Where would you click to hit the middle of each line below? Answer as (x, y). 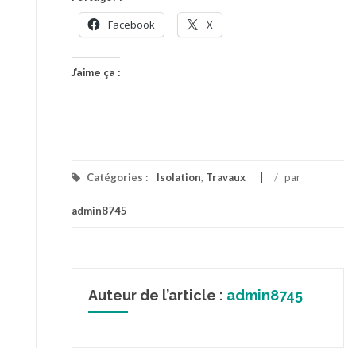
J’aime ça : (96, 73)
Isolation (179, 177)
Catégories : (117, 177)
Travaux (226, 177)
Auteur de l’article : (157, 295)
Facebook (132, 25)
